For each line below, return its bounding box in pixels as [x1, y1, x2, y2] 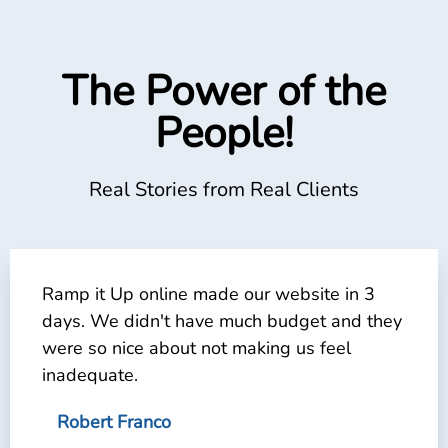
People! [154, 104, 294, 162]
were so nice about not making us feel [42, 335, 351, 360]
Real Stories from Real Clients [89, 175, 359, 203]
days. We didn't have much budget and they [42, 308, 402, 333]
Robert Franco [57, 409, 171, 434]
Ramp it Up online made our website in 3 [42, 281, 375, 306]
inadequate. [42, 362, 138, 387]
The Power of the [62, 62, 386, 120]
